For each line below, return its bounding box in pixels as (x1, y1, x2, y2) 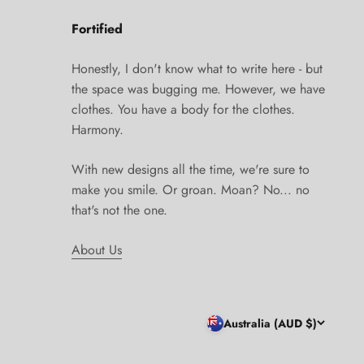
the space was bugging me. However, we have (71, 80, 325, 99)
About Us (71, 240, 122, 260)
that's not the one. (71, 201, 167, 220)
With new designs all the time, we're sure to (71, 160, 310, 180)
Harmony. (71, 120, 123, 140)
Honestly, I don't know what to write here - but (71, 59, 323, 79)
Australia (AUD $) (223, 314, 317, 331)
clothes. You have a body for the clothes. (71, 100, 295, 119)
